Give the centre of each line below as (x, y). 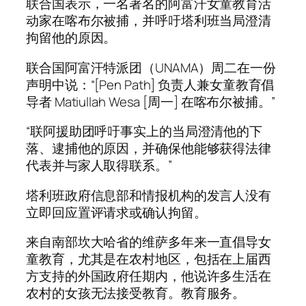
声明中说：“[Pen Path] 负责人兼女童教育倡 (150, 84)
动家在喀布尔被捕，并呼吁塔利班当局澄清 (149, 21)
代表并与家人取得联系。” (99, 166)
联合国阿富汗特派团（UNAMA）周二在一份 (151, 67)
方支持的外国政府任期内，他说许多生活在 (149, 276)
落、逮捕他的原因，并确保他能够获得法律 (149, 149)
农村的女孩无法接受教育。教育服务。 (136, 293)
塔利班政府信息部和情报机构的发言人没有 (149, 195)
